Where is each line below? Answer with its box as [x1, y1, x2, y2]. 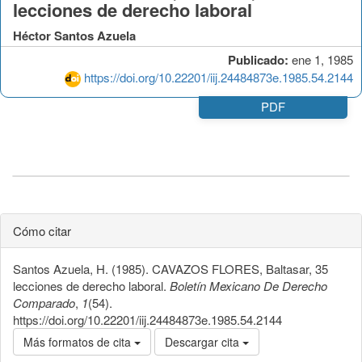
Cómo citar [13, 221, 71, 239]
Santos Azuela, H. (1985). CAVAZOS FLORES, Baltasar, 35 [13, 259, 328, 277]
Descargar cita [165, 333, 242, 350]
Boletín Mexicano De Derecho [170, 276, 327, 294]
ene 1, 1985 [288, 50, 353, 68]
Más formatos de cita [23, 333, 134, 350]
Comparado [13, 293, 75, 311]
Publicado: [228, 50, 288, 69]
